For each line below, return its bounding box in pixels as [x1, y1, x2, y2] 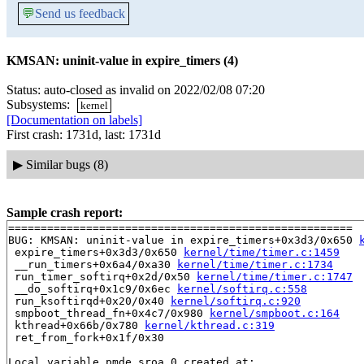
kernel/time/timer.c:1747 [197, 270, 353, 283]
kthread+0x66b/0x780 [8, 318, 145, 331]
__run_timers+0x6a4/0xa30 [8, 258, 177, 271]
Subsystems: [6, 97, 73, 111]
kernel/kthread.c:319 [145, 318, 275, 331]
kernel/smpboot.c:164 [210, 306, 340, 319]
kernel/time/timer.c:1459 [184, 245, 340, 258]
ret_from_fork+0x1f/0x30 [8, 331, 164, 344]
